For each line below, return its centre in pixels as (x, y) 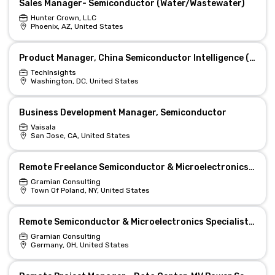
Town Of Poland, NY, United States (90, 190)
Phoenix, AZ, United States (77, 26)
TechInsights (53, 72)
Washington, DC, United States (84, 81)
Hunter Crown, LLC (63, 18)
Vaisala (43, 127)
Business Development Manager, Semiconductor (122, 113)
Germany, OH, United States (79, 245)
